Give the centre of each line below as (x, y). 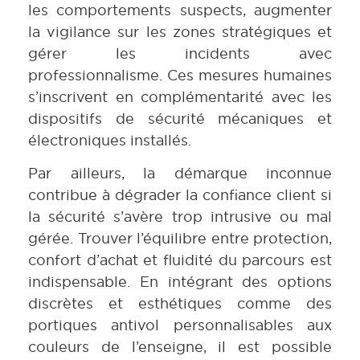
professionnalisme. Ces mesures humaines (180, 75)
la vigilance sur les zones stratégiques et (180, 31)
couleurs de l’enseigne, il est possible (180, 347)
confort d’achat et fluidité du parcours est (180, 260)
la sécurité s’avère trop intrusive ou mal (180, 217)
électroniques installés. (110, 140)
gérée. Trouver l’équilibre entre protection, (180, 239)
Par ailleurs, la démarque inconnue (180, 174)
